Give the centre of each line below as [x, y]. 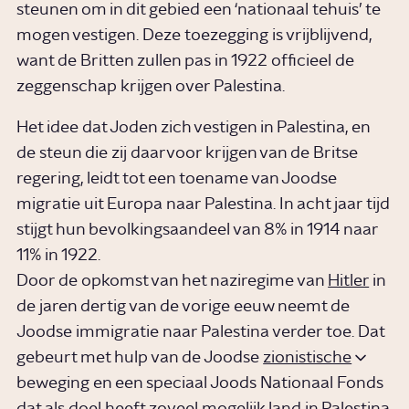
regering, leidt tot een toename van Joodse [177, 178]
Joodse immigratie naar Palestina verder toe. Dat [201, 332]
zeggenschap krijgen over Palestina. [153, 87]
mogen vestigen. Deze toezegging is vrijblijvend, [194, 36]
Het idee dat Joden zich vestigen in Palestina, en [194, 127]
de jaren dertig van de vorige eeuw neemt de [184, 306]
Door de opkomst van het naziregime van [173, 281]
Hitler [349, 281]
